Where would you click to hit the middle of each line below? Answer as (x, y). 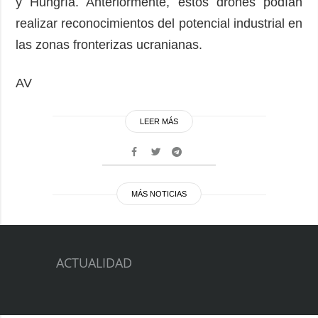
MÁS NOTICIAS (159, 193)
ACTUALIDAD (94, 262)
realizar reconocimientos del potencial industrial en (159, 23)
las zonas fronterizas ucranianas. (113, 44)
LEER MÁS (159, 121)
